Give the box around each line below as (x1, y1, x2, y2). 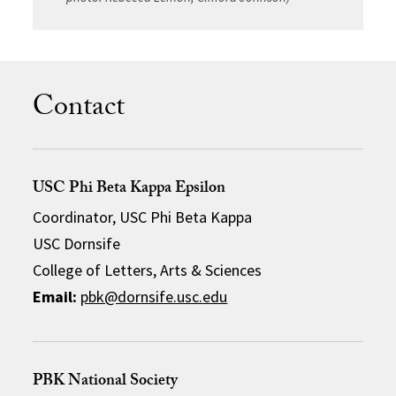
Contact (33, 86, 126, 133)
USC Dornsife (33, 233, 121, 254)
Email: (33, 286, 78, 307)
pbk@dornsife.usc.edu (80, 286, 228, 307)
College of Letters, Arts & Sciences (33, 260, 263, 280)
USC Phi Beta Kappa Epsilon (33, 176, 226, 203)
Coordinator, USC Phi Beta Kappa (33, 207, 253, 227)
